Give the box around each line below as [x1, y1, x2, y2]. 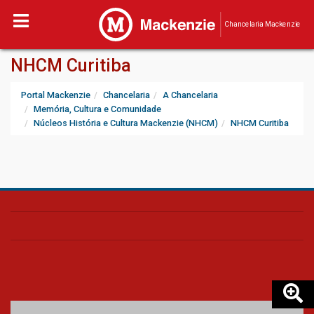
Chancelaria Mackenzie [224, 20, 301, 29]
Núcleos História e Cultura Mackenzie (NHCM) [34, 118, 218, 128]
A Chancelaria [163, 90, 218, 100]
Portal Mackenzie [21, 90, 90, 100]
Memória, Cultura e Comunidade [34, 104, 161, 114]
